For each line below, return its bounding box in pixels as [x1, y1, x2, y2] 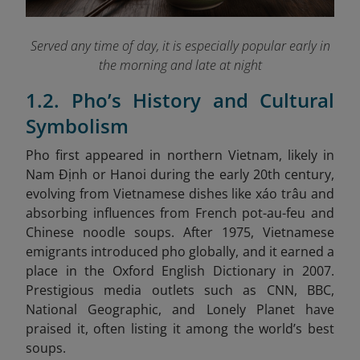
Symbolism [26, 112, 129, 140]
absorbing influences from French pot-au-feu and [26, 204, 334, 223]
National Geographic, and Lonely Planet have [26, 301, 334, 319]
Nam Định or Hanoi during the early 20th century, [26, 166, 334, 184]
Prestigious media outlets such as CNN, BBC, [26, 281, 334, 300]
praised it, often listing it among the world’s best [26, 320, 334, 338]
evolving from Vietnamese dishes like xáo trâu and [26, 185, 334, 203]
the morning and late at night [98, 56, 262, 75]
